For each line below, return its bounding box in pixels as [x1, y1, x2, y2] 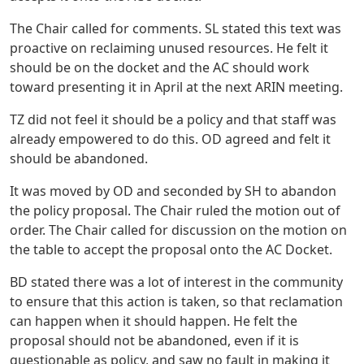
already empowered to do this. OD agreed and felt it [10, 129, 331, 148]
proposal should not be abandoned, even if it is [10, 331, 299, 349]
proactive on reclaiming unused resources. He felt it [10, 38, 328, 57]
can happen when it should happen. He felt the [10, 311, 297, 330]
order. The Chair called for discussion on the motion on [10, 220, 347, 239]
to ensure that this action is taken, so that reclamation [10, 292, 343, 310]
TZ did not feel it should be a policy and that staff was [10, 110, 336, 128]
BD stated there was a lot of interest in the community [10, 272, 343, 291]
